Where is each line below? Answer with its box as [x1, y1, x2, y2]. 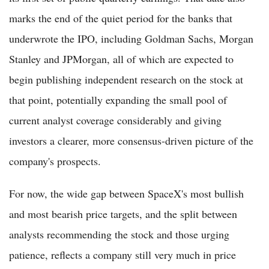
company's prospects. [9, 153, 101, 168]
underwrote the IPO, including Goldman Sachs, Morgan [9, 31, 253, 46]
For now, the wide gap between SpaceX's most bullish [9, 186, 244, 201]
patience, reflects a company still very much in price [9, 247, 236, 262]
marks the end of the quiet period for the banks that [9, 10, 232, 25]
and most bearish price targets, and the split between [9, 206, 237, 221]
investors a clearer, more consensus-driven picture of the [9, 133, 253, 148]
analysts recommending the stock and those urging [9, 226, 229, 241]
